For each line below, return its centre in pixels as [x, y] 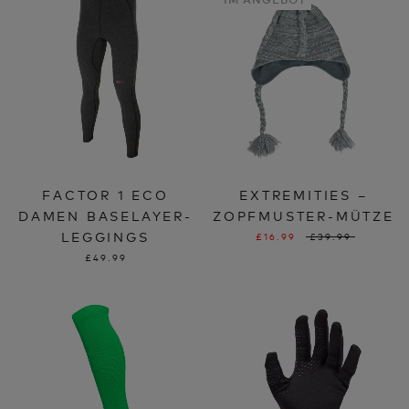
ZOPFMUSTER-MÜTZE [304, 215]
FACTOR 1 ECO [105, 194]
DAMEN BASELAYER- [105, 215]
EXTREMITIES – [304, 194]
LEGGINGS [105, 236]
